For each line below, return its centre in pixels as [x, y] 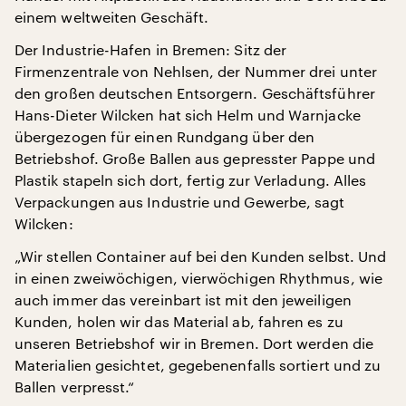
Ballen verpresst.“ [75, 386]
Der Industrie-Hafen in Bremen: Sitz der [151, 49]
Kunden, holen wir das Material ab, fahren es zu [179, 321]
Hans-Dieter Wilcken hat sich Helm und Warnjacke [188, 114]
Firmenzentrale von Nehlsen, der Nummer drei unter [196, 71]
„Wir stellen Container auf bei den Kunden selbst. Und [201, 256]
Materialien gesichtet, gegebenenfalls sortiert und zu [198, 364]
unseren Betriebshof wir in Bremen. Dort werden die [194, 343]
